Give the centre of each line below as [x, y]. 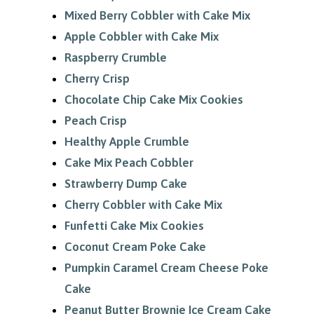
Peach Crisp [95, 120]
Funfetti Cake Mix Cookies [134, 225]
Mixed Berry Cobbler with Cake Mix [157, 15]
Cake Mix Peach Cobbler [129, 162]
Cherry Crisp [97, 78]
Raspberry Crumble [115, 57]
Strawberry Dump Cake [125, 183]
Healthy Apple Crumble [127, 141]
